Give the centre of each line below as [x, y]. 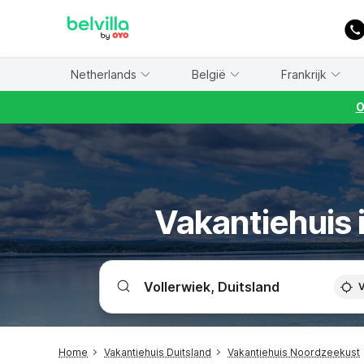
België [208, 74]
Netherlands [103, 74]
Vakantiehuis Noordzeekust [294, 352]
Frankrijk [303, 74]
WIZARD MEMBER [72, 8]
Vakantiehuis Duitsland [158, 352]
